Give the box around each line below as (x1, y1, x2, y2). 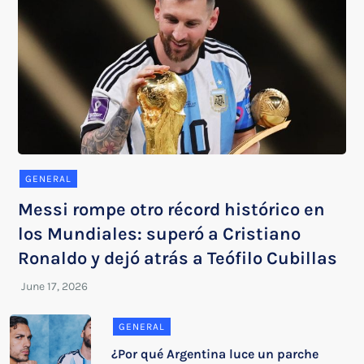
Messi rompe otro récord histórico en (18, 198, 326, 220)
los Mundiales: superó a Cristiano (18, 223, 301, 245)
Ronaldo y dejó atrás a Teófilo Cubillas (18, 247, 338, 269)
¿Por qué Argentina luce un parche (111, 345, 319, 362)
